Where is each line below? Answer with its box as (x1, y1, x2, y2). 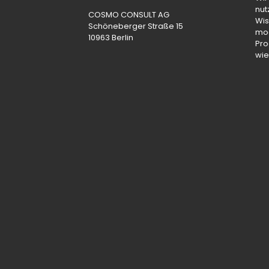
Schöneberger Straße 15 (88, 20, 183, 32)
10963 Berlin (88, 31, 133, 43)
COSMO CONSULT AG (88, 8, 169, 20)
